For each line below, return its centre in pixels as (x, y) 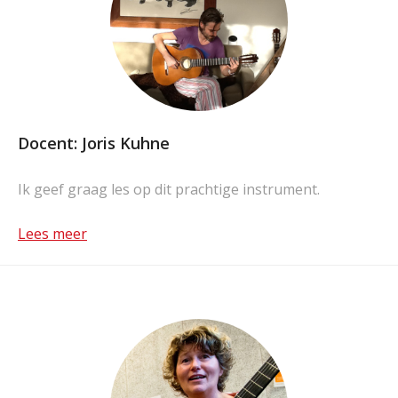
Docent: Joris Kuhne (94, 143)
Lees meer (52, 234)
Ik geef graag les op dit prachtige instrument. (169, 189)
